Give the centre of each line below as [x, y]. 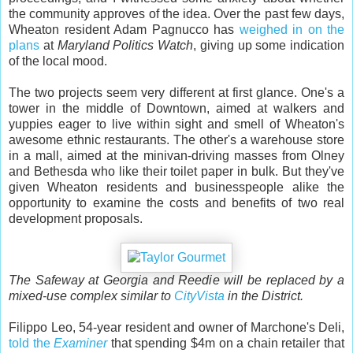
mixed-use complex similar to [91, 295]
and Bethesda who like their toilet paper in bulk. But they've [176, 171]
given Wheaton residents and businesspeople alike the [176, 187]
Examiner [81, 343]
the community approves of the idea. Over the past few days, [176, 13]
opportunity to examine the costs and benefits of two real [176, 203]
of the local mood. [58, 61]
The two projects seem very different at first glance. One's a [176, 92]
